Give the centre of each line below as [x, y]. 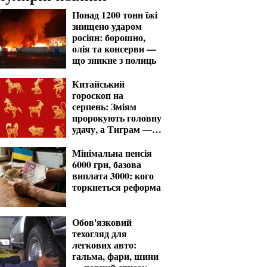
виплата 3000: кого [113, 176]
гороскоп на [98, 95]
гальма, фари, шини [115, 256]
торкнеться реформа [117, 187]
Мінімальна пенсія [112, 153]
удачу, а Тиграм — [112, 129]
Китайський [98, 84]
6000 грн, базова [107, 164]
